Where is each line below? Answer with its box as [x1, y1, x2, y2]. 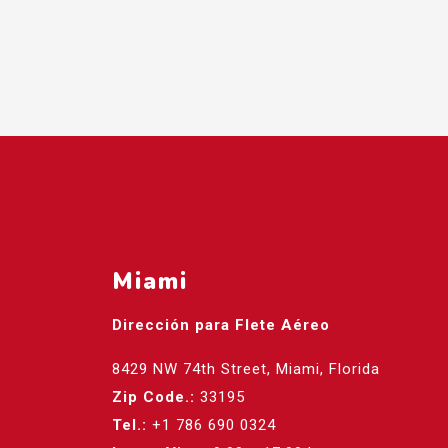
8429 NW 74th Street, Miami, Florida [112, 360, 380, 379]
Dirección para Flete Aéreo [112, 316, 330, 335]
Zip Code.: [112, 388, 195, 407]
